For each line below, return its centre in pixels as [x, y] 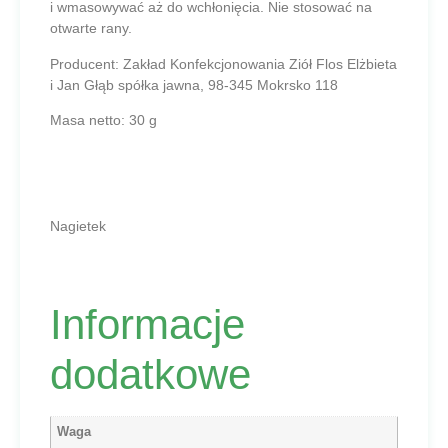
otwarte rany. [91, 28]
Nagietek [78, 226]
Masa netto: [87, 119]
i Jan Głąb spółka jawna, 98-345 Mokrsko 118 [194, 84]
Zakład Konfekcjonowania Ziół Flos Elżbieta [260, 63]
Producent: [86, 63]
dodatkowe [150, 374]
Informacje [147, 324]
